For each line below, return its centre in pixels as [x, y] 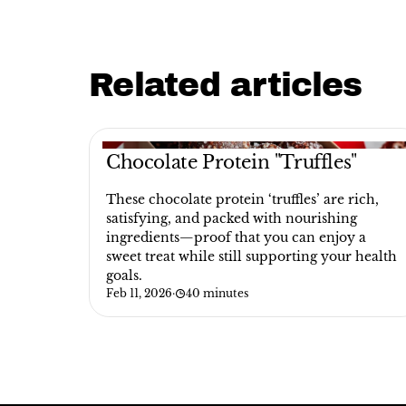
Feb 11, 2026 [139, 293]
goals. [124, 275]
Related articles [226, 85]
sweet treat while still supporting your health [251, 256]
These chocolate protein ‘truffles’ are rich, [242, 199]
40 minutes [217, 293]
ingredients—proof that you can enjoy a [236, 237]
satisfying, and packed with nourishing [232, 218]
